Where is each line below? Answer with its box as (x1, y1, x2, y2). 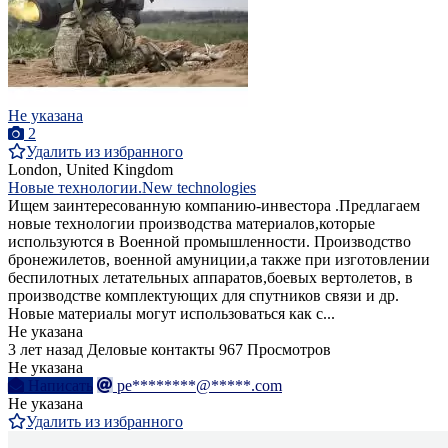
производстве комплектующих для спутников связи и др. (8, 286, 399, 304)
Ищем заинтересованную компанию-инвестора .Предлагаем (8, 196, 420, 214)
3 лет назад (8, 340, 83, 358)
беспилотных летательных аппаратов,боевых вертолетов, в (8, 268, 413, 286)
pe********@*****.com (117, 376, 282, 394)
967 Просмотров (219, 340, 331, 358)
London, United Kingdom (8, 160, 173, 178)
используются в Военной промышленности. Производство (8, 232, 411, 250)
